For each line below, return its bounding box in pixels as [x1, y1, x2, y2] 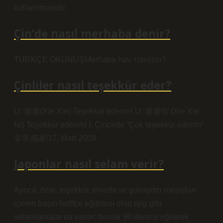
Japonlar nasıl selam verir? [14, 156, 164, 172]
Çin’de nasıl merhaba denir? [14, 26, 170, 41]
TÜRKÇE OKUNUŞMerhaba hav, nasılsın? [14, 55, 166, 64]
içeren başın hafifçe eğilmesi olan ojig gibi [14, 199, 162, 208]
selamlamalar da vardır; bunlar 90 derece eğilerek [14, 213, 189, 221]
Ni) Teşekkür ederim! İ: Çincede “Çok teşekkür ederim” [14, 120, 204, 129]
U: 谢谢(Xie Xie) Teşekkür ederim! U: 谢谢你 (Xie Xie [14, 107, 199, 115]
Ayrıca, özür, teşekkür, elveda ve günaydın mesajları [14, 186, 196, 194]
